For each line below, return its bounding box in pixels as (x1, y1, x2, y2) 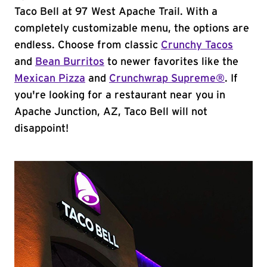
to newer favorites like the (104, 57, 238, 67)
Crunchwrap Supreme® (109, 73, 225, 84)
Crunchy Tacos (161, 40, 233, 51)
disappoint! (14, 123, 69, 134)
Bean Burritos (35, 57, 104, 67)
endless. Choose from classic (14, 40, 161, 51)
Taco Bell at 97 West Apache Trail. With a (14, 7, 218, 17)
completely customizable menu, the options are (14, 23, 249, 34)
